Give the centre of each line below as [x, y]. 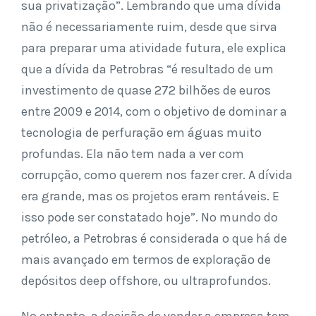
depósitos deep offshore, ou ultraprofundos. [146, 280]
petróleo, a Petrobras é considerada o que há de [154, 238]
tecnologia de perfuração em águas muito [141, 132]
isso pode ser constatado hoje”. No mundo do [150, 217]
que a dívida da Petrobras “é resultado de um [147, 69]
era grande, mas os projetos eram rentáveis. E [150, 196]
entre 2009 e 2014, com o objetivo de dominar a [154, 111]
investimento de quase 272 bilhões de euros [146, 90]
